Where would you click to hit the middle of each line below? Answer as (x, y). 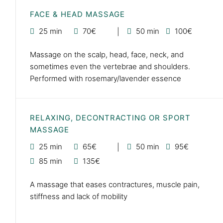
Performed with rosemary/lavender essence (106, 78)
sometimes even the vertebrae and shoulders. (110, 66)
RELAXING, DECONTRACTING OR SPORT (110, 117)
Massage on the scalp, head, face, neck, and (107, 54)
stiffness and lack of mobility (79, 196)
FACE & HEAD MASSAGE (77, 14)
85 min (51, 161)
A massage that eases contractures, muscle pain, (115, 184)
